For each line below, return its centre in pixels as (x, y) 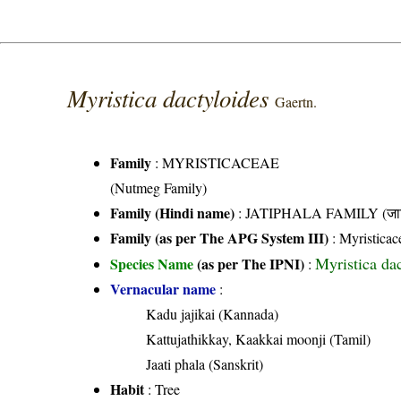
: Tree (162, 388)
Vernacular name (163, 288)
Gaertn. (296, 101)
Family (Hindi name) (173, 212)
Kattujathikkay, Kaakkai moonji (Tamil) (259, 338)
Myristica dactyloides (171, 97)
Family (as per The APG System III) (220, 237)
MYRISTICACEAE (221, 162)
